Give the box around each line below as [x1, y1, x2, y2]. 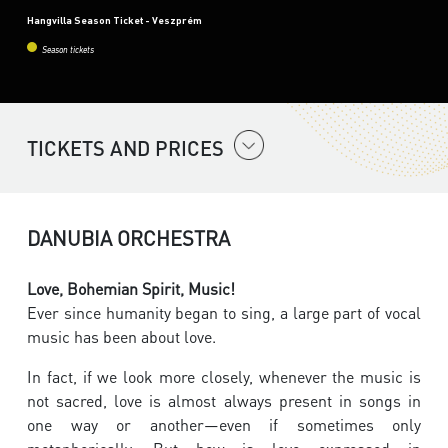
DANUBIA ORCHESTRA [27, 225, 230, 252]
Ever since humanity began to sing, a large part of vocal [27, 302, 421, 324]
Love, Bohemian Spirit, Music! [27, 278, 235, 300]
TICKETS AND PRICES [27, 135, 224, 162]
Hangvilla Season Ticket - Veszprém [27, 14, 202, 27]
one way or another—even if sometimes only [27, 414, 421, 436]
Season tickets [42, 46, 94, 56]
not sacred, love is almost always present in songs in [27, 390, 421, 412]
